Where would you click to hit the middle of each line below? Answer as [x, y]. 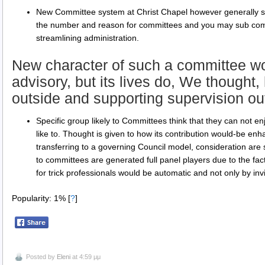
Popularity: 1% [40, 198]
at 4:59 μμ [85, 256]
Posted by [41, 256]
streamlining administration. [87, 38]
